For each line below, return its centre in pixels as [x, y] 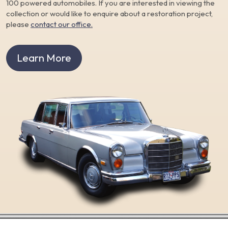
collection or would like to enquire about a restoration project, [109, 14]
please [18, 24]
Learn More [44, 58]
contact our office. [62, 24]
